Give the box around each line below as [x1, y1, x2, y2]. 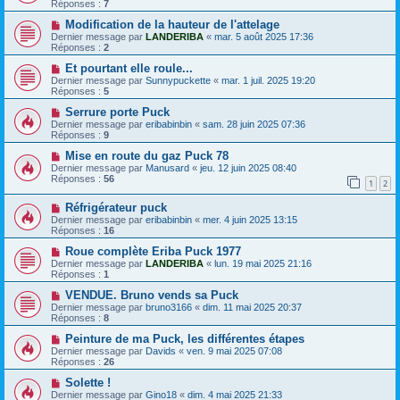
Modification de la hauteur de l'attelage [64, 17, 279, 31]
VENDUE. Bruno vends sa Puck [64, 288, 238, 303]
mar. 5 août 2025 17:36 [214, 30, 313, 42]
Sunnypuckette [146, 74, 211, 86]
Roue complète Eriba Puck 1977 [64, 245, 241, 259]
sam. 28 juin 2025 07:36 [203, 118, 305, 129]
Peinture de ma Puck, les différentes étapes [64, 332, 304, 346]
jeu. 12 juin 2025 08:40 [200, 162, 296, 173]
